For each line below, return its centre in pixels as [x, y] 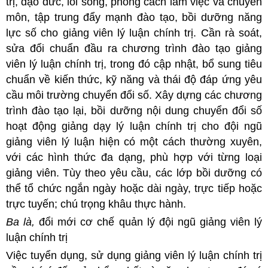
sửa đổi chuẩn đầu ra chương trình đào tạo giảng [134, 48]
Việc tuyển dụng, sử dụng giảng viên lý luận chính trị [134, 255]
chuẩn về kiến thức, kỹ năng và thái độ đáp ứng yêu [134, 79]
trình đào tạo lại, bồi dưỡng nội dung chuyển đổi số [134, 110]
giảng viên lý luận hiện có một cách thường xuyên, [134, 141]
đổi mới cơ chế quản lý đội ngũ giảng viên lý [151, 222]
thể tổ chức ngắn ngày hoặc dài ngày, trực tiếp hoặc [134, 188]
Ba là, [23, 222]
